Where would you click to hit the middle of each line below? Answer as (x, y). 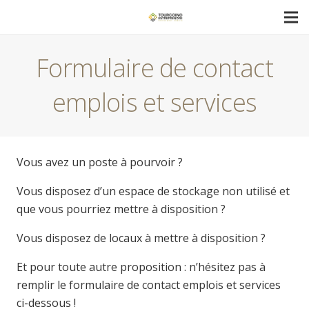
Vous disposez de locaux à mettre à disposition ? (141, 238)
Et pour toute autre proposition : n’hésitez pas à (141, 267)
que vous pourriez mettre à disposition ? (121, 209)
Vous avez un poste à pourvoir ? (100, 162)
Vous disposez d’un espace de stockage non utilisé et (153, 191)
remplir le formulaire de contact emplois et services (149, 285)
